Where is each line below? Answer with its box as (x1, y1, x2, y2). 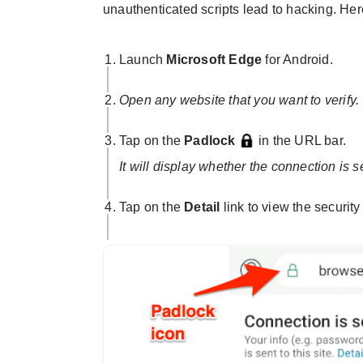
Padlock (184, 134, 236, 148)
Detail (184, 200, 220, 215)
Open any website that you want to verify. (119, 93, 360, 108)
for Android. (262, 53, 333, 67)
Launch (119, 53, 167, 67)
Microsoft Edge (166, 53, 263, 67)
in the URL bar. (254, 134, 347, 148)
